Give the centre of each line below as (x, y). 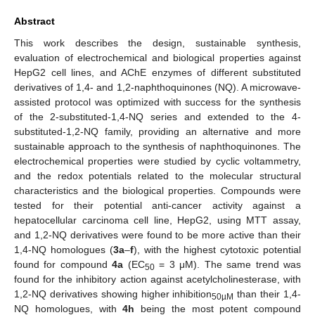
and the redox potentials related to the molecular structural (157, 175)
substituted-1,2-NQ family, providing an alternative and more (157, 131)
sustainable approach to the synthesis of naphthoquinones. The (157, 146)
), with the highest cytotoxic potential (217, 249)
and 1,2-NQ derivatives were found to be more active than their (157, 234)
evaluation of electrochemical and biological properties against (157, 57)
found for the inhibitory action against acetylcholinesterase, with (157, 279)
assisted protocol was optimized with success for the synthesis (157, 102)
